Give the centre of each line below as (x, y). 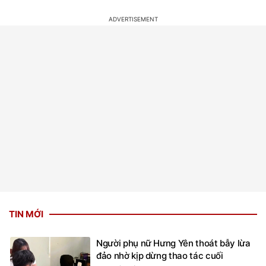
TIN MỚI (26, 214)
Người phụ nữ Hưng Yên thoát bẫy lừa (173, 243)
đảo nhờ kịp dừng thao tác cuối (160, 255)
